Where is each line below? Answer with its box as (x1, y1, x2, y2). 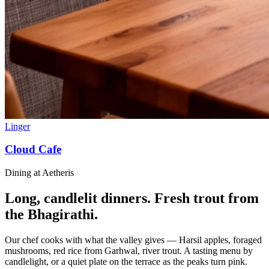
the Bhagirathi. (5, 206, 98, 222)
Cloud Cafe (5, 143, 61, 156)
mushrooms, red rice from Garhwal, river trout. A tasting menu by (5, 245, 253, 256)
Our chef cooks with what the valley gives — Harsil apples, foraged (5, 234, 262, 245)
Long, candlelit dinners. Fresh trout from (5, 190, 259, 206)
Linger (5, 121, 30, 131)
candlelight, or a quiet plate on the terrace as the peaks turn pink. (5, 256, 247, 267)
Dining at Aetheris (5, 167, 74, 178)
